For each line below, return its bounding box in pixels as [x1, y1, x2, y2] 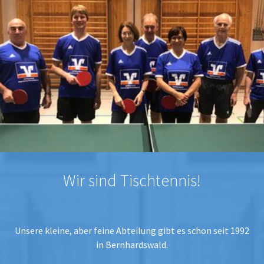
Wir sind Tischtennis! [63, 170, 201, 191]
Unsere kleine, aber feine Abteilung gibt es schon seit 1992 [15, 225, 249, 236]
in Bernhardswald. [96, 239, 168, 250]
